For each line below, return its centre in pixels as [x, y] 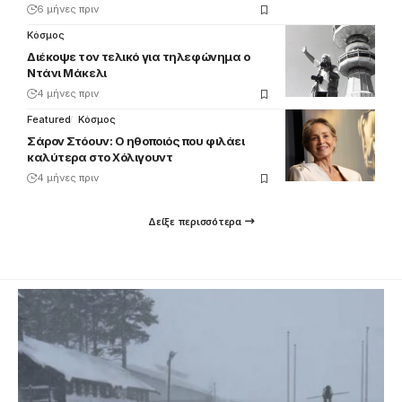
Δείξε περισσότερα [195, 222]
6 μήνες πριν [68, 9]
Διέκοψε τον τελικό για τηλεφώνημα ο [139, 57]
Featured [49, 120]
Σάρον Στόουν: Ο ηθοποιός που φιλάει [136, 141]
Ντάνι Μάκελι [67, 73]
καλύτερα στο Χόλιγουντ [100, 157]
